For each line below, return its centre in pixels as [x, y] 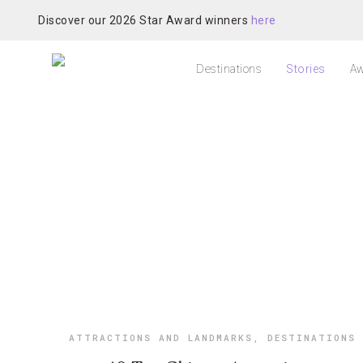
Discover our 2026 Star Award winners [145, 20]
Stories [306, 69]
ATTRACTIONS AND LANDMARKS [160, 337]
